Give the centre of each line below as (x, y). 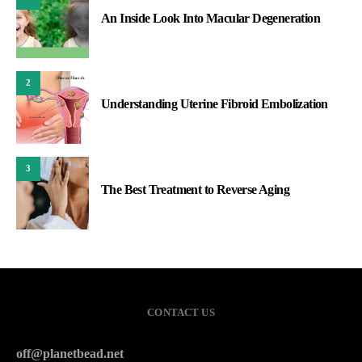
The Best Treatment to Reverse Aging (195, 189)
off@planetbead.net (70, 353)
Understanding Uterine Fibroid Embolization (215, 103)
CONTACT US (181, 312)
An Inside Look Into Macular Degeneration (210, 18)
